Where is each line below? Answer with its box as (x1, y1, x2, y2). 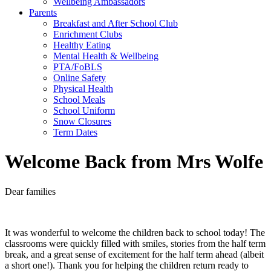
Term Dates (53, 126, 97, 137)
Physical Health (53, 83, 113, 94)
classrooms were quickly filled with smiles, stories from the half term (5, 238, 266, 249)
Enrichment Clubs (53, 28, 122, 39)
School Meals (53, 94, 105, 105)
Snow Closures (53, 116, 111, 126)
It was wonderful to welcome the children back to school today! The (5, 227, 265, 238)
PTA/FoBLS (53, 61, 102, 72)
